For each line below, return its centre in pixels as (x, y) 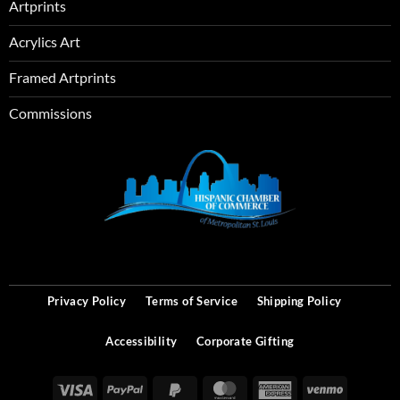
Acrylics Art (44, 41)
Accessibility (142, 342)
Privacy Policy (87, 301)
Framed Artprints (62, 77)
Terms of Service (191, 301)
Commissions (50, 112)
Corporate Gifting (246, 342)
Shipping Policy (299, 301)
